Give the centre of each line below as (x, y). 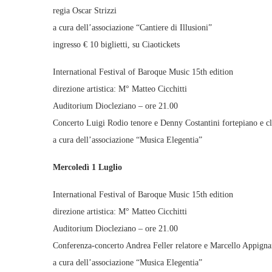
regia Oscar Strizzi (85, 11)
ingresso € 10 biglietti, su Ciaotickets (116, 45)
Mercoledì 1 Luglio (87, 167)
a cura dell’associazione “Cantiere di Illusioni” (132, 28)
